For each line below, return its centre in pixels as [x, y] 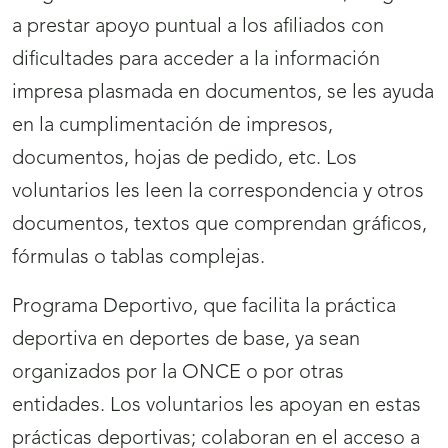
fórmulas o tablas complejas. [138, 258]
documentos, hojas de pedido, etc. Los [184, 159]
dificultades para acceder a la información [196, 60]
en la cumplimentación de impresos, [172, 126]
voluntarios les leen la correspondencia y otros [218, 192]
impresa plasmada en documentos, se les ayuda [223, 93]
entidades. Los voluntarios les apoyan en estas [216, 406]
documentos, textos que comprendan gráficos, [219, 225]
